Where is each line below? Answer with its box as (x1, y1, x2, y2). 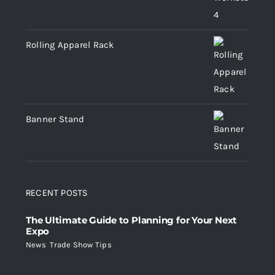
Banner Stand (26, 114, 85, 125)
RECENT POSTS (26, 188, 88, 198)
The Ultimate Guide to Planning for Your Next (26, 214, 238, 227)
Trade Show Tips (50, 240, 112, 250)
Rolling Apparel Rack (26, 39, 114, 51)
